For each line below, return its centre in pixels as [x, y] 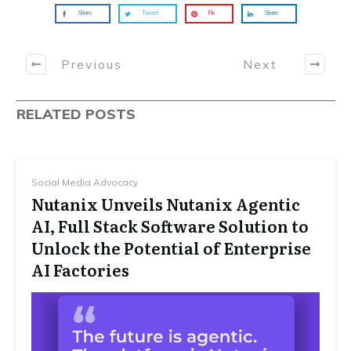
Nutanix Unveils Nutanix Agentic [166, 204]
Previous [91, 64]
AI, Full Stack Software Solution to [170, 226]
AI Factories [80, 270]
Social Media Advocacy [85, 183]
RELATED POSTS [76, 114]
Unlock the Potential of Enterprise [171, 248]
